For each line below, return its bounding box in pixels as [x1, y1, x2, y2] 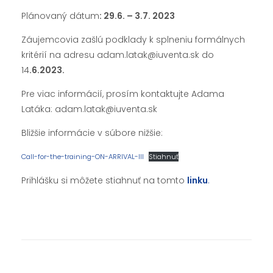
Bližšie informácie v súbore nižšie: [21, 127, 163, 140]
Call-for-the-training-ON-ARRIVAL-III [21, 152, 144, 162]
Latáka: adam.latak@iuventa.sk [21, 103, 157, 116]
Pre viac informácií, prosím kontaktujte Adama [21, 88, 224, 101]
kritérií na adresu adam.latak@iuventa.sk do [21, 49, 214, 62]
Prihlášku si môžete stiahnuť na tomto [21, 174, 187, 187]
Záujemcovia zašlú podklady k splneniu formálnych [21, 34, 245, 46]
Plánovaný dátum [21, 10, 99, 23]
